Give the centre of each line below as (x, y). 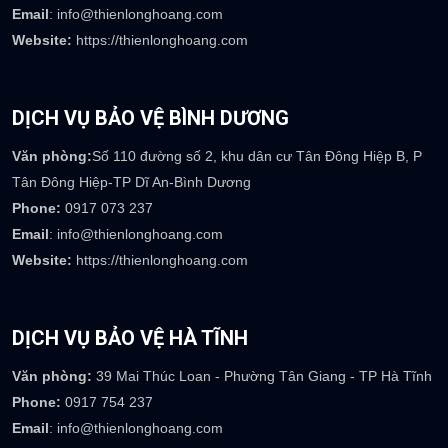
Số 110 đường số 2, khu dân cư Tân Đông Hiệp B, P (257, 156)
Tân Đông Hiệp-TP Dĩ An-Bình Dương (131, 182)
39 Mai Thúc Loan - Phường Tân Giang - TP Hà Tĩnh (262, 376)
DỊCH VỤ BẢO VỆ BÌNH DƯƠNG (150, 118)
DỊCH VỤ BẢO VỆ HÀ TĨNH (130, 338)
